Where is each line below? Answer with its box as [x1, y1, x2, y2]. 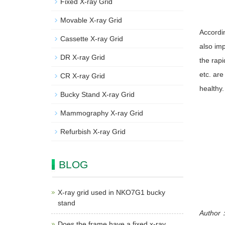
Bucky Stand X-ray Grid [60, 90, 135, 98]
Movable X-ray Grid [60, 16, 122, 24]
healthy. [199, 84, 224, 92]
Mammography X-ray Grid [60, 109, 143, 117]
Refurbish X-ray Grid [60, 128, 126, 136]
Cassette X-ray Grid [60, 35, 123, 43]
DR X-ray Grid [60, 53, 105, 61]
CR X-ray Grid [60, 72, 105, 80]
